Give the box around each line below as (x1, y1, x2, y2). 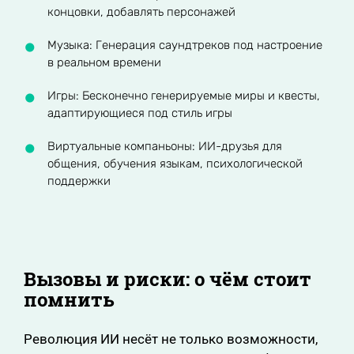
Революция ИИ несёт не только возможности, (24, 331, 318, 347)
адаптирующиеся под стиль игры (47, 106, 232, 120)
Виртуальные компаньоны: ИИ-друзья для (47, 139, 282, 153)
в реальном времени (47, 55, 161, 70)
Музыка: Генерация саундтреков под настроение (47, 38, 322, 52)
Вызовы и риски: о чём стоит (24, 266, 311, 292)
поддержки (47, 174, 111, 188)
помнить (24, 287, 115, 312)
